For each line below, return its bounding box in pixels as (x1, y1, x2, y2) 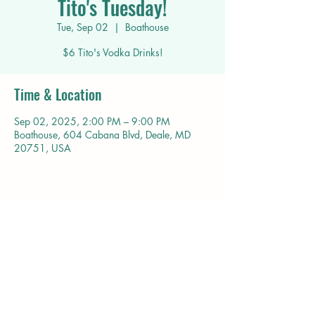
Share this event (14, 215, 103, 236)
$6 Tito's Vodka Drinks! (62, 46, 163, 59)
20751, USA (14, 141, 71, 155)
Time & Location (14, 84, 101, 105)
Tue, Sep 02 (56, 20, 108, 34)
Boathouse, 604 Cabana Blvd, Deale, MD (14, 128, 191, 141)
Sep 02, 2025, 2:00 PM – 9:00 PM (14, 115, 170, 128)
